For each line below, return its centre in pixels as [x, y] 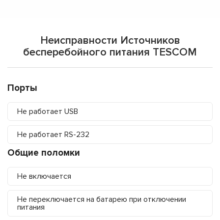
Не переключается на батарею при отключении [102, 200]
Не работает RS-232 [53, 135]
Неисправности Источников [110, 41]
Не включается [44, 177]
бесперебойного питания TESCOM [110, 53]
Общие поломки [44, 153]
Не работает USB [48, 112]
